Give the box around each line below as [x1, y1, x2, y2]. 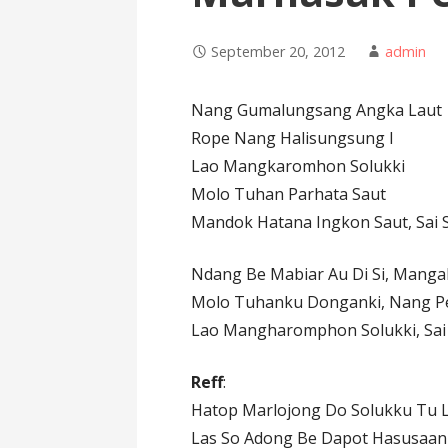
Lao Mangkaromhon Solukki [191, 155, 406, 178]
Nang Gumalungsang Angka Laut [191, 99, 443, 122]
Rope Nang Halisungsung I [191, 127, 395, 150]
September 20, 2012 [211, 42, 346, 62]
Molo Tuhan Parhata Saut [191, 183, 387, 206]
